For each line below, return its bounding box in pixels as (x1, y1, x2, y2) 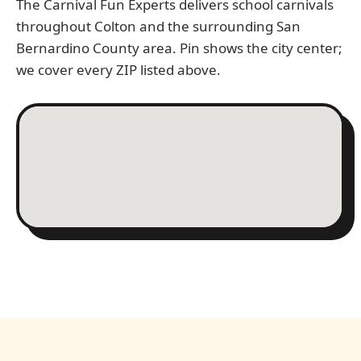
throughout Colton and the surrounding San (16, 17, 301, 36)
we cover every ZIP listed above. (16, 60, 221, 80)
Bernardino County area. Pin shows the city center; (16, 39, 342, 58)
